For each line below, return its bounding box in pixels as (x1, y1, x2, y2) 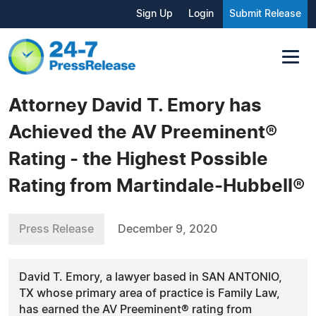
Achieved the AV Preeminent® (8, 123, 277, 142)
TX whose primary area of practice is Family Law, (19, 287, 280, 299)
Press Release (19, 223, 94, 235)
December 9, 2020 (118, 223, 217, 235)
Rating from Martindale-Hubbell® (8, 176, 305, 195)
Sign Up (136, 9, 173, 19)
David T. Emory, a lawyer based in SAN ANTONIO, (19, 271, 282, 283)
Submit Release (229, 9, 301, 19)
